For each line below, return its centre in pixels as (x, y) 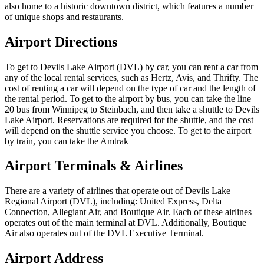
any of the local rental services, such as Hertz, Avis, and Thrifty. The (131, 77)
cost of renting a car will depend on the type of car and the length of (130, 88)
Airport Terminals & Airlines (94, 166)
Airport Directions (61, 42)
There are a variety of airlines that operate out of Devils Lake (118, 191)
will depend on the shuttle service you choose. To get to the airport (128, 130)
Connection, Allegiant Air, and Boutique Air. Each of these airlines (128, 212)
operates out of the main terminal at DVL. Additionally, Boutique (126, 223)
